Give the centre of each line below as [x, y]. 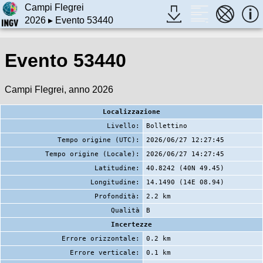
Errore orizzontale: [101, 238]
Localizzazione [131, 112]
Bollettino [167, 126]
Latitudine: [117, 168]
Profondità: [117, 196]
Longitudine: [115, 182]
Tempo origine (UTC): [99, 140]
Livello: [123, 126]
